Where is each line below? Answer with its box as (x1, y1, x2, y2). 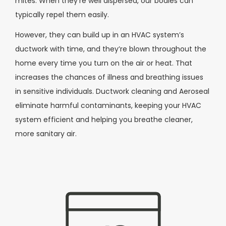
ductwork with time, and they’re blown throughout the (15, 44, 206, 54)
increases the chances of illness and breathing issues (15, 72, 203, 83)
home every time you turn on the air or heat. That (15, 58, 192, 69)
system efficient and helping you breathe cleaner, (15, 115, 193, 125)
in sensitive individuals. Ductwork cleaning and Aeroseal (15, 86, 209, 97)
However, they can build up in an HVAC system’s (15, 30, 184, 40)
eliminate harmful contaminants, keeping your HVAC (15, 100, 201, 111)
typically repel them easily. (15, 9, 109, 20)
